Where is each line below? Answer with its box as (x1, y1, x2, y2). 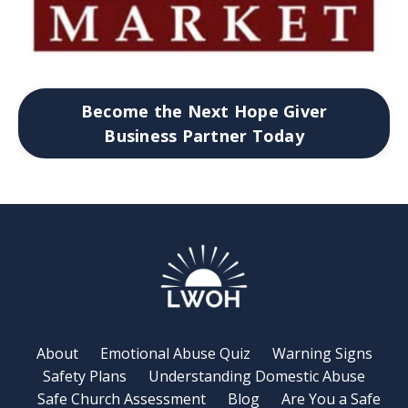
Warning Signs (272, 343, 372, 364)
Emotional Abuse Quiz (100, 343, 250, 364)
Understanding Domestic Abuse (148, 366, 365, 387)
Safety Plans (43, 366, 127, 387)
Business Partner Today (104, 124, 304, 147)
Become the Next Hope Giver (80, 99, 328, 122)
